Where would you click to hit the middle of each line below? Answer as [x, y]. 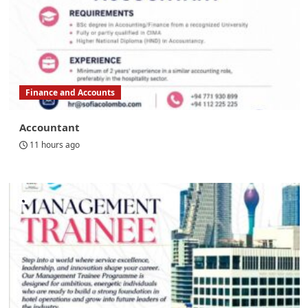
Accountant [49, 128]
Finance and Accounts [70, 93]
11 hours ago [54, 145]
